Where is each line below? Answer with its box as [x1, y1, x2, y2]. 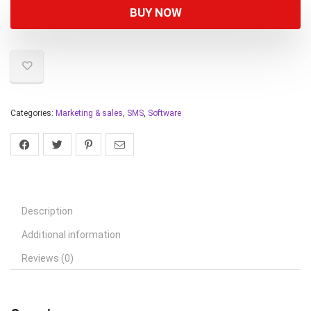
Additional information [22, 229, 121, 241]
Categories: [10, 108, 56, 119]
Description [22, 205, 73, 217]
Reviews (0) [22, 253, 74, 264]
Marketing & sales [56, 108, 123, 119]
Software [148, 108, 181, 119]
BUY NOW [129, 6, 182, 20]
